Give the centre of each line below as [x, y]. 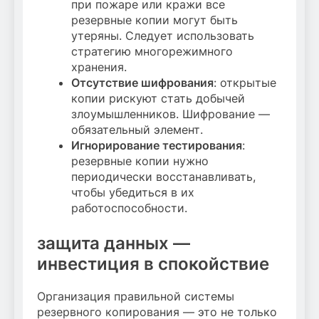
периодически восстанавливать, [163, 177]
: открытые [245, 83]
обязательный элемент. [137, 130]
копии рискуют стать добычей [158, 99]
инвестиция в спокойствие [153, 264]
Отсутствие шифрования [142, 83]
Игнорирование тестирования [157, 146]
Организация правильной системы [136, 297]
